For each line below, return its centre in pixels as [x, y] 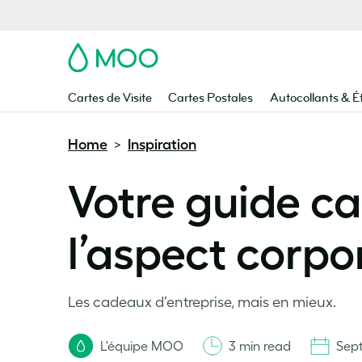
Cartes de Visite [110, 98]
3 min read [260, 346]
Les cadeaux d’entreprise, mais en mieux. [202, 302]
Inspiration [162, 145]
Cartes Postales [211, 98]
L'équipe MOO [142, 346]
